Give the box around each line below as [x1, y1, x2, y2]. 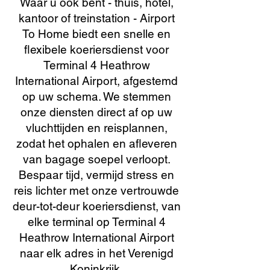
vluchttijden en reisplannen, [25, 121, 168, 134]
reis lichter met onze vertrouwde [14, 184, 179, 197]
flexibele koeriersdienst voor [24, 43, 169, 56]
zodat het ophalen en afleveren [16, 137, 177, 150]
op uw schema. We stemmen [22, 90, 171, 103]
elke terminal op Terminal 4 [27, 215, 166, 228]
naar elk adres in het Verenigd [19, 246, 174, 260]
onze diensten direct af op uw [20, 105, 172, 119]
